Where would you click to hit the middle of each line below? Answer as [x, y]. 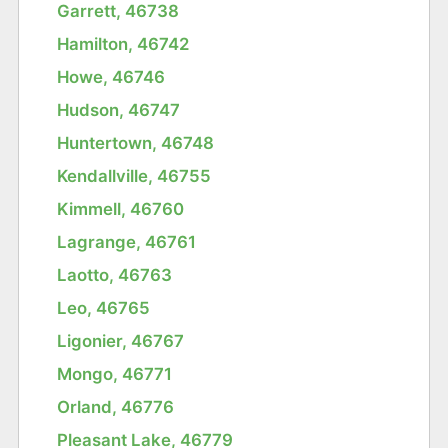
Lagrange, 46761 [127, 241]
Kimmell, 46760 [121, 208]
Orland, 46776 [116, 406]
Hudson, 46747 [119, 109]
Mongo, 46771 [115, 373]
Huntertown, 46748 [136, 142]
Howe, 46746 [111, 76]
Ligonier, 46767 [121, 340]
